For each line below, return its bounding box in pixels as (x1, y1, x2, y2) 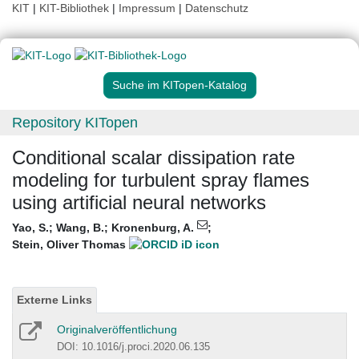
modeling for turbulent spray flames (12, 169, 309, 192)
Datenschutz (185, 2, 248, 14)
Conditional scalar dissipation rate (12, 147, 295, 169)
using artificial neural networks (12, 192, 266, 214)
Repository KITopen (12, 115, 138, 131)
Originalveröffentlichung (57, 323, 177, 337)
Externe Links (17, 293, 92, 307)
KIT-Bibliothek (39, 2, 112, 14)
